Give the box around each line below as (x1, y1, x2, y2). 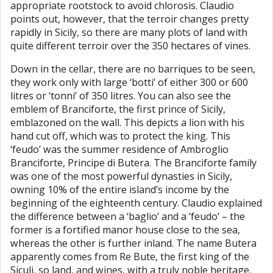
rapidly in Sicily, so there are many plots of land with (10, 25, 247, 39)
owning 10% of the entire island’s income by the (10, 182, 229, 196)
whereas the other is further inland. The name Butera (10, 236, 257, 250)
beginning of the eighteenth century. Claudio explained (10, 196, 262, 210)
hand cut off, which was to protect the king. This (10, 129, 230, 143)
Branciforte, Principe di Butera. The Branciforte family (10, 155, 257, 169)
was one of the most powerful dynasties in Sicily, (10, 169, 232, 183)
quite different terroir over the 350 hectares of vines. (10, 38, 250, 52)
